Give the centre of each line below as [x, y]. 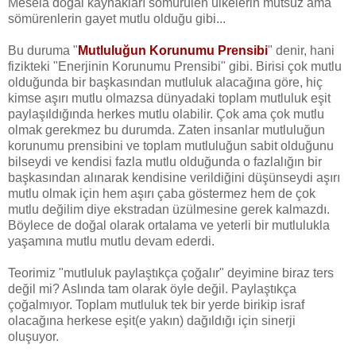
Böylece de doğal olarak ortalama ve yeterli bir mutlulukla [169, 225]
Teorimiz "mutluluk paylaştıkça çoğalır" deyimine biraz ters [171, 273]
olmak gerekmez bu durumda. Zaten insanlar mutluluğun [166, 130]
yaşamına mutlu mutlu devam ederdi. [111, 241]
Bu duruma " [43, 50]
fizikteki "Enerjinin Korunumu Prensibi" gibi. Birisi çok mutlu [175, 66]
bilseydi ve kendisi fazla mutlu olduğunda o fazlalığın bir [165, 161]
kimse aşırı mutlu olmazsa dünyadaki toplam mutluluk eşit [169, 98]
